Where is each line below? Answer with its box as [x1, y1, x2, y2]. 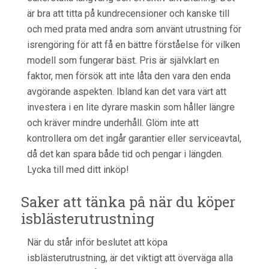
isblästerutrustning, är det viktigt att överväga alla [27, 252, 233, 264]
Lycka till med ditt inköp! [27, 164, 129, 175]
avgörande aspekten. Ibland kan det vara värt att [27, 86, 226, 97]
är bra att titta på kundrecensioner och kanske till [27, 8, 229, 19]
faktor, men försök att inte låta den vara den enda [27, 70, 231, 82]
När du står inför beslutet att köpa [27, 237, 168, 248]
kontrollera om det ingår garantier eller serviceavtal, [27, 133, 241, 144]
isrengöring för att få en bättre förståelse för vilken [27, 39, 240, 50]
